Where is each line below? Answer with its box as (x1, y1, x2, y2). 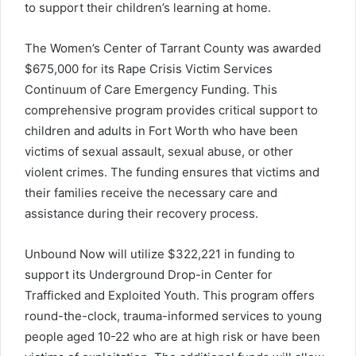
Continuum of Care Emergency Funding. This (25, 81, 277, 97)
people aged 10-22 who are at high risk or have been (25, 328, 320, 344)
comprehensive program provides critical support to (25, 102, 318, 118)
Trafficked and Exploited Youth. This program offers (25, 287, 315, 303)
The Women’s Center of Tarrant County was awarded (25, 40, 321, 56)
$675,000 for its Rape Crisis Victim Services (25, 60, 273, 76)
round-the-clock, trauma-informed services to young (25, 308, 322, 323)
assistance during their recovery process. (25, 205, 258, 221)
